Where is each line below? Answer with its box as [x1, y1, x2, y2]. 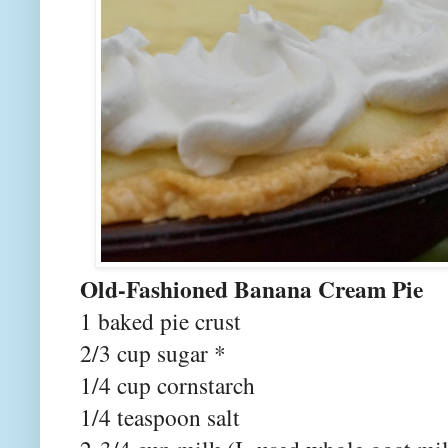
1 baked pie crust [80, 305, 241, 338]
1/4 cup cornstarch [80, 369, 255, 402]
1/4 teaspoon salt [80, 401, 240, 434]
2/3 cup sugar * [80, 337, 226, 370]
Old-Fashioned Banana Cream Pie [80, 272, 423, 307]
